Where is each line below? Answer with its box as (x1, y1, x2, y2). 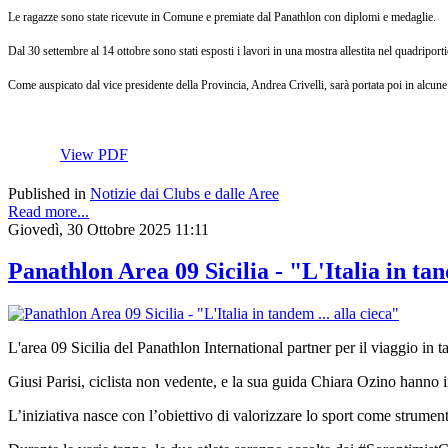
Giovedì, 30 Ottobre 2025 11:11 (8, 220, 209, 238)
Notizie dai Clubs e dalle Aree (90, 184, 279, 202)
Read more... (8, 202, 89, 220)
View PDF (60, 145, 128, 163)
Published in (8, 184, 86, 202)
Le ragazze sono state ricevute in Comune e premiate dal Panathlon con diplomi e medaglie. (8, 9, 436, 24)
